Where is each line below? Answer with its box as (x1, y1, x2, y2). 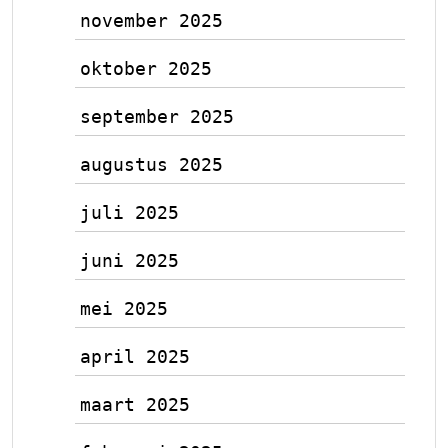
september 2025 (80, 106, 234, 127)
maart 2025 (80, 394, 190, 415)
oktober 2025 (80, 58, 212, 79)
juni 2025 (80, 250, 179, 271)
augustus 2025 (80, 154, 223, 175)
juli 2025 (80, 202, 179, 223)
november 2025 (80, 10, 223, 31)
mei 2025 (80, 298, 168, 319)
